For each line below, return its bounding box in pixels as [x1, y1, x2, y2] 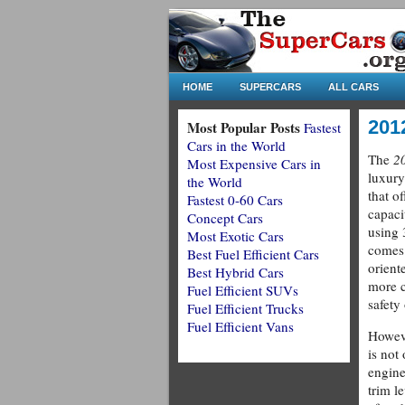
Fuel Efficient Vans [187, 317, 294, 335]
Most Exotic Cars [187, 227, 284, 245]
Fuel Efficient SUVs [187, 281, 298, 299]
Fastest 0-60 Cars [187, 191, 283, 209]
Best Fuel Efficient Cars [187, 245, 319, 263]
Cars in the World [187, 137, 286, 155]
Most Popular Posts [187, 118, 300, 137]
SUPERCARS [240, 81, 301, 92]
